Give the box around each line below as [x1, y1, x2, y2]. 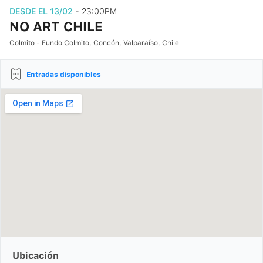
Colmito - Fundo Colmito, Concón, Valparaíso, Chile [9, 39, 179, 47]
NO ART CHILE [9, 19, 103, 34]
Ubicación [12, 250, 59, 261]
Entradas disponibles [26, 70, 101, 79]
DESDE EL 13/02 [9, 6, 75, 16]
